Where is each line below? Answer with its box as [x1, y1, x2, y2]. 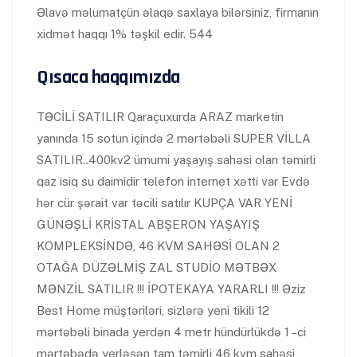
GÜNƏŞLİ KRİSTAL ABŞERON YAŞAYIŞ [37, 218, 260, 231]
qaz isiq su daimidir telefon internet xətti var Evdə [37, 175, 310, 188]
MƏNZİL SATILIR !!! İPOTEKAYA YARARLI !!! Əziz [37, 282, 306, 296]
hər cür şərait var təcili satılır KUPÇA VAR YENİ [37, 196, 292, 210]
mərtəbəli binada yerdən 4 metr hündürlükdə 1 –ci [37, 325, 306, 339]
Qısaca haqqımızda [37, 65, 180, 89]
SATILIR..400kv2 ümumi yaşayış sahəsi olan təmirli [37, 153, 316, 167]
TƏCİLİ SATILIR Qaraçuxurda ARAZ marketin [37, 110, 284, 124]
